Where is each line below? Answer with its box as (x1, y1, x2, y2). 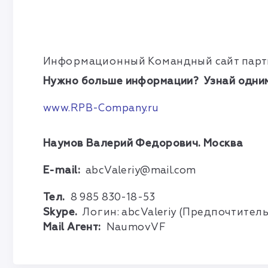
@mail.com (140, 163, 196, 176)
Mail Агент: (43, 220, 104, 233)
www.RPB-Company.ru (43, 102, 159, 114)
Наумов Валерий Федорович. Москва (43, 136, 243, 150)
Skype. (43, 205, 78, 218)
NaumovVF (103, 220, 166, 233)
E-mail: (43, 163, 86, 176)
